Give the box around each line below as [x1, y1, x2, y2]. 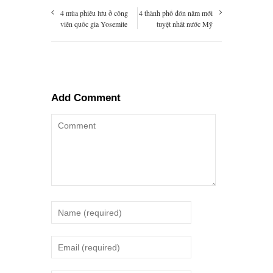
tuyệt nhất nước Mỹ [157, 19, 213, 29]
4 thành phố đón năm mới [139, 8, 213, 18]
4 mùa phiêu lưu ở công [60, 8, 128, 18]
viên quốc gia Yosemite [60, 19, 127, 29]
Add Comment [51, 92, 121, 104]
